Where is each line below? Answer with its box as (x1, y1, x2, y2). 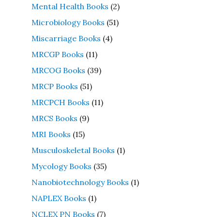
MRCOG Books (31, 65, 85, 75)
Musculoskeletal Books (31, 145, 115, 155)
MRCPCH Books (31, 97, 90, 107)
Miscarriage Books (31, 33, 101, 43)
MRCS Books (31, 113, 77, 123)
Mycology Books (31, 161, 92, 171)
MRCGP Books (31, 49, 84, 59)
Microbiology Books (31, 17, 105, 27)
